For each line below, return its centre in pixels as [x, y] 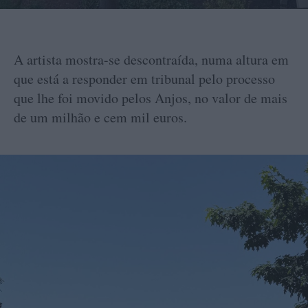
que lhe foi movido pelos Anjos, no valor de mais [151, 98]
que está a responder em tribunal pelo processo [144, 78]
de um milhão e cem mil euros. [100, 117]
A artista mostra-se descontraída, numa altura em [151, 59]
